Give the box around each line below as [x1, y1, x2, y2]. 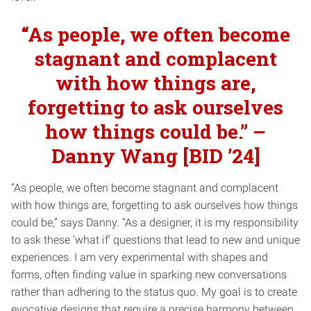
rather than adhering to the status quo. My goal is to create [11, 285, 297, 299]
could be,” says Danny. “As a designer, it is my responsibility [11, 215, 299, 229]
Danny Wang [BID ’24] [51, 142, 260, 169]
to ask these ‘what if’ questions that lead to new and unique [11, 233, 300, 246]
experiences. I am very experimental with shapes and [11, 250, 268, 264]
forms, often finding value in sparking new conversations [11, 267, 287, 281]
